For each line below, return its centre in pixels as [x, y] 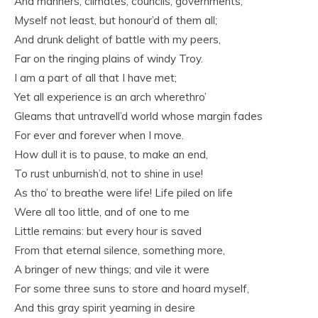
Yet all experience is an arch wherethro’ [110, 97]
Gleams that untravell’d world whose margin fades [138, 116]
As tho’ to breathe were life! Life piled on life [124, 193]
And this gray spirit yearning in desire [105, 308]
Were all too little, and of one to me [102, 212]
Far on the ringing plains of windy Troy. [109, 59]
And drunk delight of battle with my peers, [117, 39]
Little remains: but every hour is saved [108, 231]
